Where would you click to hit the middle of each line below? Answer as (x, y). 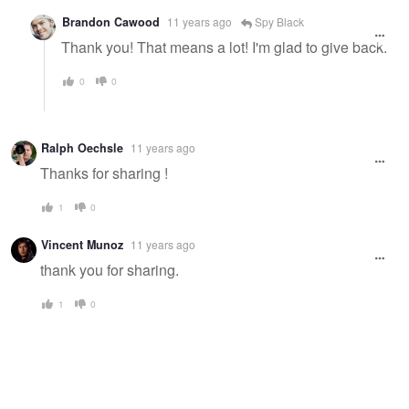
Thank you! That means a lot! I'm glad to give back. (224, 47)
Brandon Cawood (111, 21)
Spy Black (278, 21)
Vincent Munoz (82, 244)
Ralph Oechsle (82, 147)
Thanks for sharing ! (104, 173)
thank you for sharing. (110, 270)
